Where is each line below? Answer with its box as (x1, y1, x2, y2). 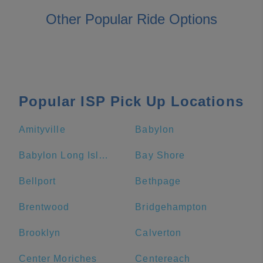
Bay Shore (135, 150, 185, 160)
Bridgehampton (135, 202, 208, 212)
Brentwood (19, 202, 70, 212)
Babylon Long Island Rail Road (98, 150, 108, 160)
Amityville (19, 124, 66, 134)
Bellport (19, 176, 56, 186)
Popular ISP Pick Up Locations (19, 93, 244, 109)
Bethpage (135, 176, 181, 186)
